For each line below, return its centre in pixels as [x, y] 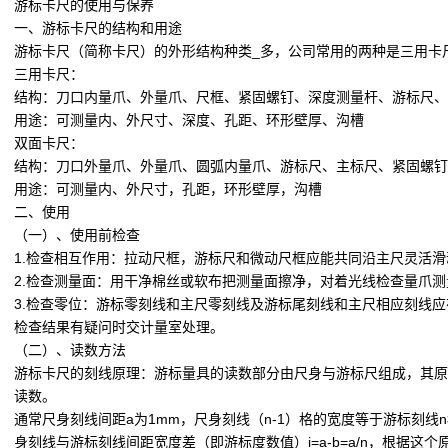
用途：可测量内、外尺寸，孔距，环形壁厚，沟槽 [168, 189]
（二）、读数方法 [70, 350]
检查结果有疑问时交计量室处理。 [119, 327]
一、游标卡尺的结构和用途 [98, 28]
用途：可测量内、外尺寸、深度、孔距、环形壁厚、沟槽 [189, 120]
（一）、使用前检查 [77, 235]
